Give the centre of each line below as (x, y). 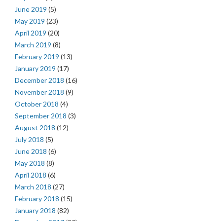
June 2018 (31, 151)
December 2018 (39, 80)
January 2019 (35, 69)
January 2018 (35, 211)
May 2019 (30, 21)
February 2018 (37, 199)
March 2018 (33, 187)
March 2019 (33, 45)
